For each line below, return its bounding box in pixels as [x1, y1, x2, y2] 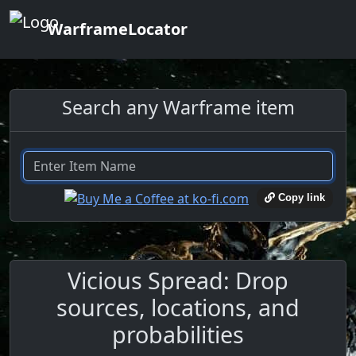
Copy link [275, 192, 325, 204]
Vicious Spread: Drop [68, 264, 288, 296]
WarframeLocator [48, 18, 188, 40]
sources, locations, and [56, 291, 300, 323]
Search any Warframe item [61, 95, 295, 120]
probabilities [112, 318, 244, 350]
